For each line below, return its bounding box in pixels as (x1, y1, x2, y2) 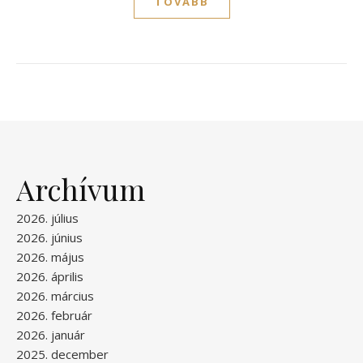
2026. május (16, 248, 84, 265)
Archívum (16, 169, 145, 208)
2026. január (16, 326, 85, 343)
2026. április (16, 267, 83, 284)
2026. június (16, 228, 83, 246)
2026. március (16, 287, 94, 304)
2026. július (16, 209, 79, 226)
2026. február (16, 306, 92, 323)
